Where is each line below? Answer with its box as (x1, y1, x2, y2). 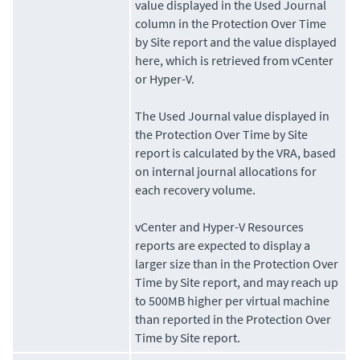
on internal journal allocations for (135, 163, 317, 180)
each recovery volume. (135, 182, 256, 198)
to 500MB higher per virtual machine (135, 292, 330, 309)
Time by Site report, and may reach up (135, 274, 339, 291)
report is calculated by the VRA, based (135, 145, 337, 162)
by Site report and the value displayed (135, 34, 337, 51)
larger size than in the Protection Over (135, 256, 339, 272)
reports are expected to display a (135, 237, 311, 254)
